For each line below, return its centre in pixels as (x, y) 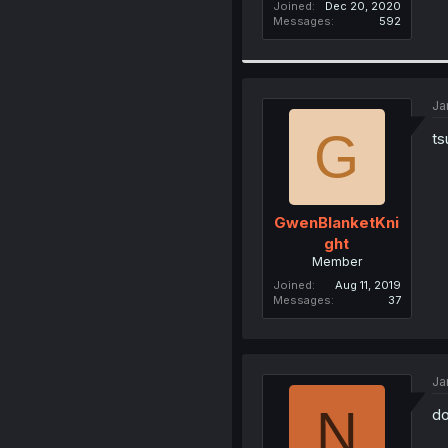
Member (336, 261)
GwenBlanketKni (337, 222)
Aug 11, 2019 (367, 285)
